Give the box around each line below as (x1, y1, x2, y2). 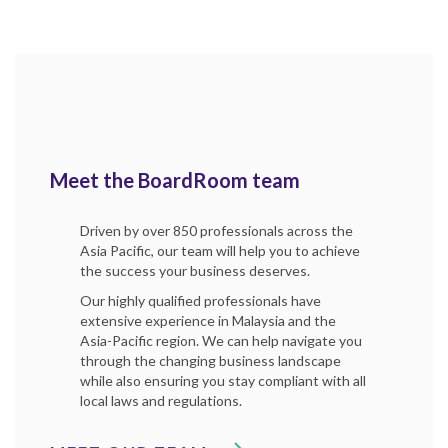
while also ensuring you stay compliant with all (80, 372, 366, 390)
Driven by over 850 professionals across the (80, 222, 353, 240)
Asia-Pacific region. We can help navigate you (80, 332, 362, 350)
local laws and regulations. (80, 392, 242, 410)
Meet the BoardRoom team (50, 168, 300, 193)
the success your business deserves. (80, 262, 310, 280)
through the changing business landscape (80, 352, 341, 370)
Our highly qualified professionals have (80, 292, 321, 310)
